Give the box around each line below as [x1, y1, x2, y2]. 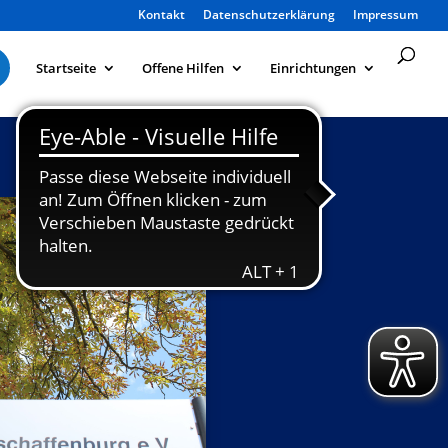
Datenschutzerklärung [203, 6, 335, 23]
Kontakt [138, 6, 185, 23]
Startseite [36, 59, 96, 77]
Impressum [353, 6, 418, 23]
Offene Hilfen [142, 59, 224, 77]
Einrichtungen [270, 59, 356, 77]
